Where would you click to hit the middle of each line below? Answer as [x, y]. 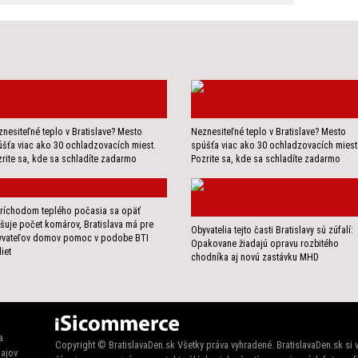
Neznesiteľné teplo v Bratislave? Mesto [268, 132]
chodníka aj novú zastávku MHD [255, 258]
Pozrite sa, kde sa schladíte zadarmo [266, 159]
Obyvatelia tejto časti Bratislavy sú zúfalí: [272, 231]
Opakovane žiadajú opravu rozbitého [265, 244]
